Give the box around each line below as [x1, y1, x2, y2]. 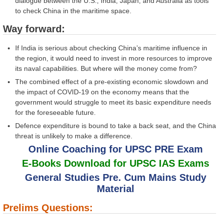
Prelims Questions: [3, 202, 93, 213]
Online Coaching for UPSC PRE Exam [28, 143, 203, 154]
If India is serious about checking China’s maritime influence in [15, 44, 207, 52]
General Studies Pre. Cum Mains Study [25, 172, 206, 183]
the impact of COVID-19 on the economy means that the [15, 88, 189, 96]
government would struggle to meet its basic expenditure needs [15, 98, 211, 106]
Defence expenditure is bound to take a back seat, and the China [15, 121, 216, 130]
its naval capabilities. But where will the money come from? [15, 64, 197, 72]
